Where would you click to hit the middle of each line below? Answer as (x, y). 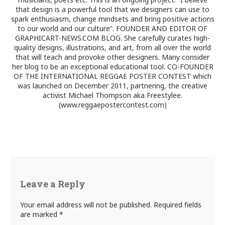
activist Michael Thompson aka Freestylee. (113, 95)
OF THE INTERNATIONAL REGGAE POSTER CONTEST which (113, 76)
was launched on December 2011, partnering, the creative (113, 86)
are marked (40, 214)
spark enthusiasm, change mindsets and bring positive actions (113, 19)
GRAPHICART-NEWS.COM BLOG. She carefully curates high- (113, 38)
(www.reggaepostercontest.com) (113, 105)
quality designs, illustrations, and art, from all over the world (113, 48)
